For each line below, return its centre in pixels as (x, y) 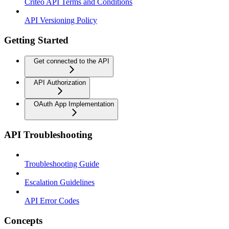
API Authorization (60, 82)
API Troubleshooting (48, 135)
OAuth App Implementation (74, 104)
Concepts (23, 220)
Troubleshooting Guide (62, 164)
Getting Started (36, 40)
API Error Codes (52, 201)
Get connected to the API (72, 61)
